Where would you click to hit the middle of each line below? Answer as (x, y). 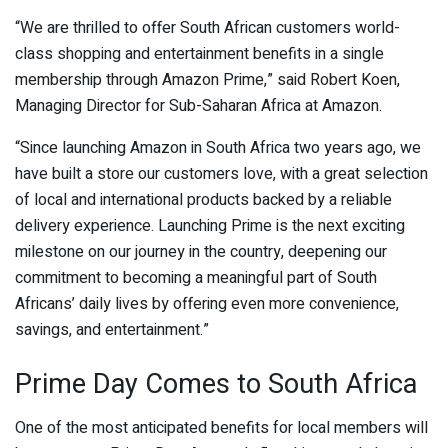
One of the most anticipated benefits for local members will (221, 428)
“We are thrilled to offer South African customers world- (207, 28)
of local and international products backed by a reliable (203, 200)
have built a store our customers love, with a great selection (221, 174)
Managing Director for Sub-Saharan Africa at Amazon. (198, 106)
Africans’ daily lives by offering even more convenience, (207, 304)
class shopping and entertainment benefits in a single (199, 54)
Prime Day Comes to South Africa (216, 383)
